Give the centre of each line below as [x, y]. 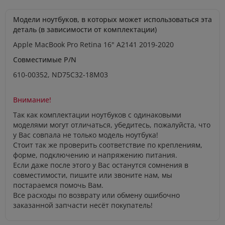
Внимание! [32, 99]
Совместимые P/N [45, 59]
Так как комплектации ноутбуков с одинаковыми [97, 115]
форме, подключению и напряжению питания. [95, 155]
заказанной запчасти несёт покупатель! [83, 205]
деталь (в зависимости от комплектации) [85, 29]
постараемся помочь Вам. [58, 185]
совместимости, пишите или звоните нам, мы [93, 175]
